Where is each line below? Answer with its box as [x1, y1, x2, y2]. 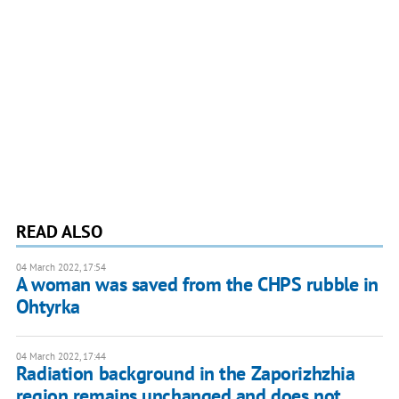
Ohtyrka [15, 294, 80, 320]
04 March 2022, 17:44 [15, 350, 106, 363]
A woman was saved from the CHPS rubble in [15, 272, 379, 297]
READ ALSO [15, 220, 102, 244]
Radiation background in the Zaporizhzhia [15, 361, 355, 387]
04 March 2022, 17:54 [15, 261, 106, 274]
